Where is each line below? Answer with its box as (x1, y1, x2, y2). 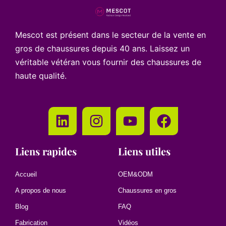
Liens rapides (15, 144, 77, 158)
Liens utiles (118, 144, 171, 158)
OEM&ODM (118, 171, 153, 179)
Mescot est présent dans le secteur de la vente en (15, 30, 206, 40)
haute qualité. (15, 71, 67, 81)
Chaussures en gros (118, 187, 177, 195)
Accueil (15, 171, 37, 179)
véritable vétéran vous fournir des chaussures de (15, 57, 201, 68)
